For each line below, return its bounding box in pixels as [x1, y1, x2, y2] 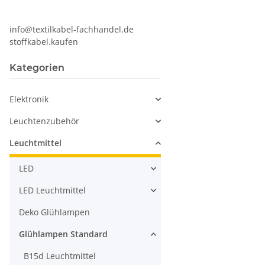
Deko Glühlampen [19, 206, 90, 218]
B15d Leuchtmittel [24, 250, 96, 262]
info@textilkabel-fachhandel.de [9, 24, 134, 35]
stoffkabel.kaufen [9, 36, 78, 48]
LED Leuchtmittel [19, 185, 86, 196]
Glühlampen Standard [19, 228, 108, 240]
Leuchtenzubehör [9, 115, 79, 127]
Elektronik [9, 93, 49, 105]
